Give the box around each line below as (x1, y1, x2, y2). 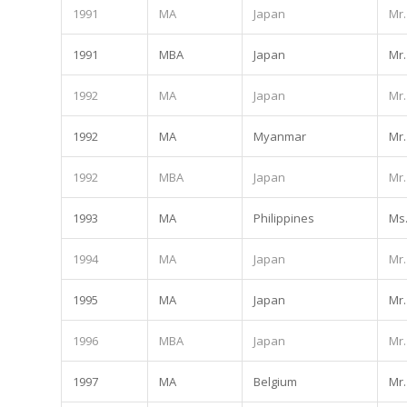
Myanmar (253, 127, 306, 144)
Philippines (253, 209, 314, 226)
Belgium (253, 372, 297, 390)
